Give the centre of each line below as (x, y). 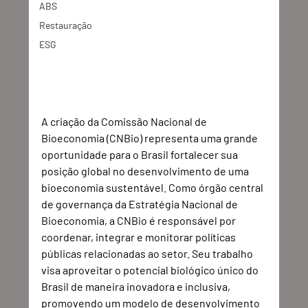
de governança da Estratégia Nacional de (141, 204)
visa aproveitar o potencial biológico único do (151, 270)
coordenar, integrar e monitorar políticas (140, 237)
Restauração (66, 25)
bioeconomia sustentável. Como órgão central (154, 187)
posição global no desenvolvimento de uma (146, 171)
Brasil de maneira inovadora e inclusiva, (137, 286)
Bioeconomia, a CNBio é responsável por (140, 220)
